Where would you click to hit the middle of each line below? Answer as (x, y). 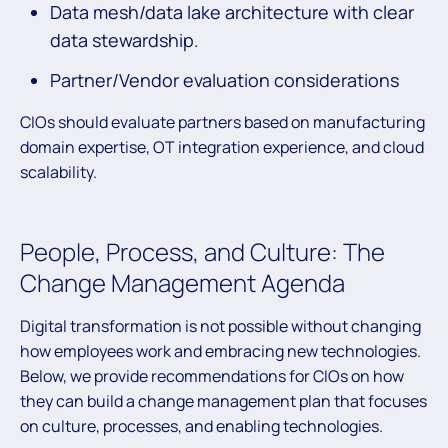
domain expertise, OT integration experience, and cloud (222, 147)
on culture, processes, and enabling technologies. (201, 426)
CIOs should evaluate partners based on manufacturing (222, 122)
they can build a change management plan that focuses (223, 401)
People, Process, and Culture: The (202, 252)
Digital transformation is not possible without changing (220, 326)
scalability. (58, 172)
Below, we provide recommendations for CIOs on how (212, 376)
